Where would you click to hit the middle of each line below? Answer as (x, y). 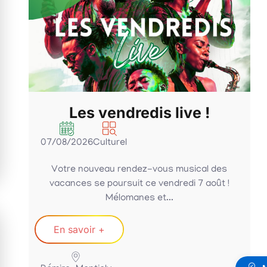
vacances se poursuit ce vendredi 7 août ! (139, 184)
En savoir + (79, 230)
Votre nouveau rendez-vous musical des (139, 170)
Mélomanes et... (139, 199)
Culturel (110, 143)
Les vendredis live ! (139, 113)
